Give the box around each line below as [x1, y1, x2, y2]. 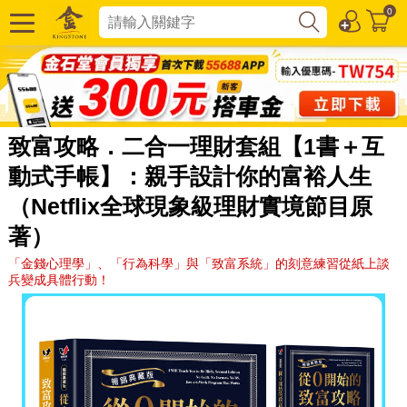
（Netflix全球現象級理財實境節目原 [7, 193, 372, 219]
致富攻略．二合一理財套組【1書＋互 [7, 133, 384, 159]
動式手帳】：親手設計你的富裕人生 [7, 163, 372, 189]
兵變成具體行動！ [7, 272, 110, 287]
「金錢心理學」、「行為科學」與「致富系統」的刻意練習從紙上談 [7, 255, 390, 271]
